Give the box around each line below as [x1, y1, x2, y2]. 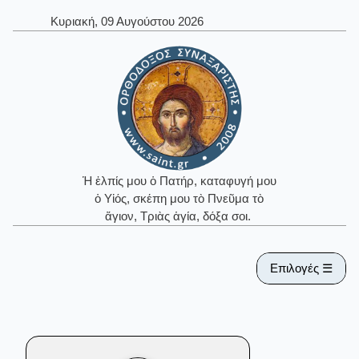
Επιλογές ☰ [270, 260, 333, 275]
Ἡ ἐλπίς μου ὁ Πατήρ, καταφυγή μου [82, 174, 276, 188]
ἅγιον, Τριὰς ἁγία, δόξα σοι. [104, 209, 254, 224]
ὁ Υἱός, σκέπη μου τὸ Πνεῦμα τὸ [95, 192, 264, 206]
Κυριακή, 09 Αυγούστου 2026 [50, 14, 204, 29]
